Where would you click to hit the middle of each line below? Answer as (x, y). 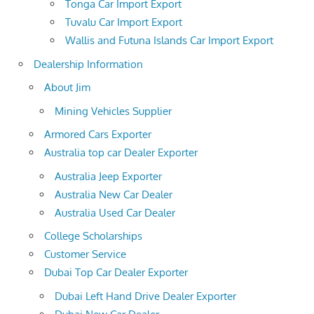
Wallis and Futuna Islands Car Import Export (169, 41)
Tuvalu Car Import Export (124, 22)
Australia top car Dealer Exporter (121, 153)
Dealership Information (88, 64)
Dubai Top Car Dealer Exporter (116, 273)
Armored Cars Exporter (98, 135)
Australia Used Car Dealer (115, 212)
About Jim (67, 88)
